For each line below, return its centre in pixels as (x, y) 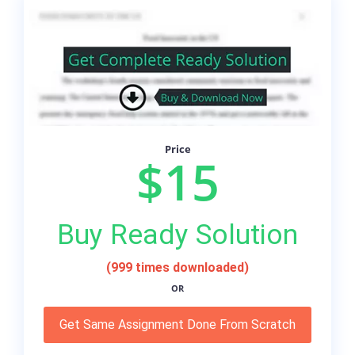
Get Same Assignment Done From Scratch (177, 325)
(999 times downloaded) (177, 268)
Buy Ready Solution (177, 235)
